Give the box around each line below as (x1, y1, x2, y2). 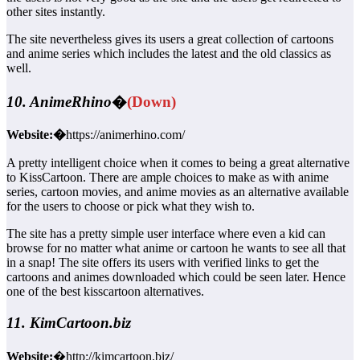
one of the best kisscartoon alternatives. (6, 284, 204, 299)
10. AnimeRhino (6, 92, 112, 110)
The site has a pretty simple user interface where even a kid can (6, 227, 325, 241)
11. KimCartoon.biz (6, 314, 131, 332)
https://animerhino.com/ (66, 128, 185, 142)
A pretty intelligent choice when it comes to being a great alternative (6, 156, 350, 170)
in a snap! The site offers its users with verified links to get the (6, 256, 319, 270)
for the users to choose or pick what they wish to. (6, 199, 255, 214)
